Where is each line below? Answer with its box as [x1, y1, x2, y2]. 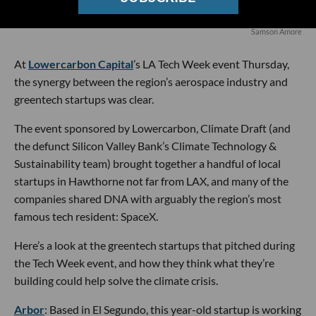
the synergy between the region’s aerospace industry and [14, 75, 288, 89]
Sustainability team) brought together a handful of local [14, 157, 281, 171]
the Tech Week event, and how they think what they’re [14, 256, 274, 270]
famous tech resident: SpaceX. [14, 209, 158, 224]
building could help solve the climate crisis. [14, 274, 218, 288]
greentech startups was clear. [14, 92, 154, 107]
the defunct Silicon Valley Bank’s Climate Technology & [14, 139, 276, 153]
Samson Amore [251, 27, 302, 37]
